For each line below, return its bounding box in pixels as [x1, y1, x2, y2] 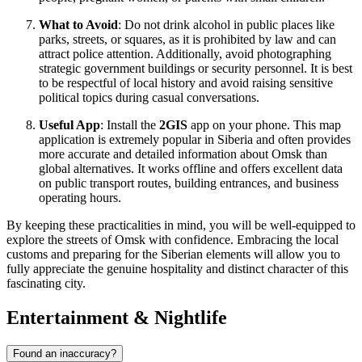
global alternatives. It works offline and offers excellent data [39, 161, 343, 175]
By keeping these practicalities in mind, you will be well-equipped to [6, 217, 356, 232]
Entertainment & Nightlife [6, 306, 227, 328]
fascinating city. [6, 276, 86, 290]
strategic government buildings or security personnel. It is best [39, 61, 352, 75]
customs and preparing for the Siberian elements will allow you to [6, 246, 340, 261]
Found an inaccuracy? [13, 347, 116, 360]
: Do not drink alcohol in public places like [118, 17, 335, 32]
